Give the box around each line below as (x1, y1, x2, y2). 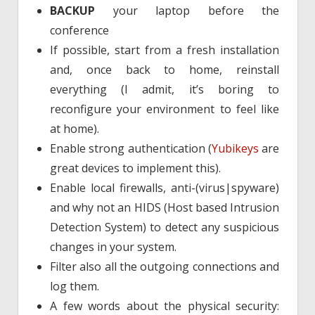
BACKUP (50, 3, 95, 19)
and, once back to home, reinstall (50, 62, 279, 78)
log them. (50, 278, 99, 295)
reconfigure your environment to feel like (50, 101, 279, 117)
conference (50, 22, 109, 39)
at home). (50, 121, 99, 137)
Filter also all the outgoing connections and (50, 259, 279, 275)
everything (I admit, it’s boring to (50, 82, 279, 98)
